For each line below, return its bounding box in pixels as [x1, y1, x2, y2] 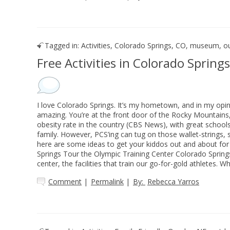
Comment [48, 177, 82, 186]
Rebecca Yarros [147, 177, 199, 186]
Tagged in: [45, 41, 79, 50]
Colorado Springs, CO [114, 41, 186, 50]
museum [190, 41, 219, 50]
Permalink [91, 177, 124, 186]
